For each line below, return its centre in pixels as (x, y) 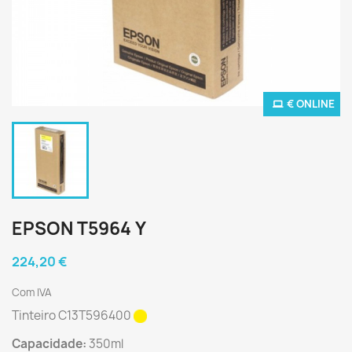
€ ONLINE (311, 104)
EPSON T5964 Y (79, 229)
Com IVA (32, 292)
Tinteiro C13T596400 (73, 315)
